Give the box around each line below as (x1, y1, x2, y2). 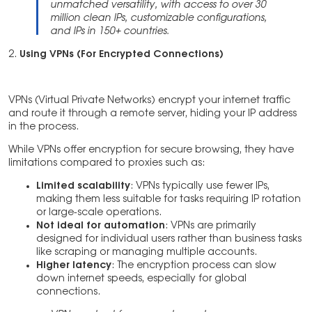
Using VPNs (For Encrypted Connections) (19, 49, 223, 60)
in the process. (8, 122, 81, 132)
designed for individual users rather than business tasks (36, 234, 302, 244)
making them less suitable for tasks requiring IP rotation (36, 194, 301, 205)
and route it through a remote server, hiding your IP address (8, 109, 297, 119)
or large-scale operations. (36, 208, 162, 218)
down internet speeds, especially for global (36, 274, 247, 284)
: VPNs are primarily (165, 221, 256, 231)
